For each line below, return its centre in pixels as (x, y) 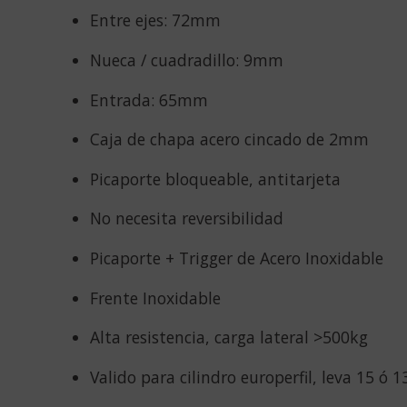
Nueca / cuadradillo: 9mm (186, 60)
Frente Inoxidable (155, 298)
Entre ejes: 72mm (155, 20)
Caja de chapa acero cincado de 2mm (229, 139)
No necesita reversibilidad (186, 218)
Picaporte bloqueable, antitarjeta (215, 179)
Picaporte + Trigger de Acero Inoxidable (236, 258)
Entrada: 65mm (149, 99)
